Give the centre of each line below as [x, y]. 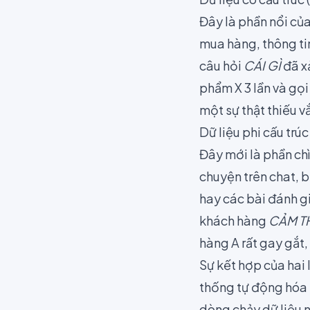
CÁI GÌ [262, 65]
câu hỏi [221, 65]
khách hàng [234, 220]
